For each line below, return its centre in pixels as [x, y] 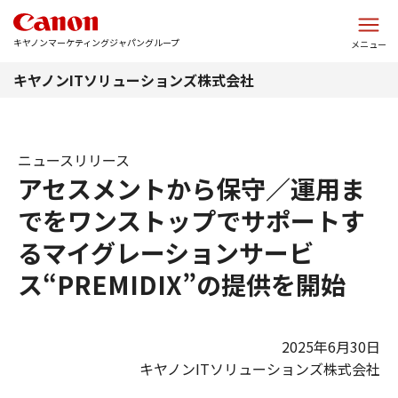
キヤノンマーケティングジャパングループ [96, 42]
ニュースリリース [74, 160]
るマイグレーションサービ [166, 252]
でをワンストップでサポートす [191, 220]
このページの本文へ [199, 12]
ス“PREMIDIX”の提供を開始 [182, 284]
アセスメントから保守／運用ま [191, 188]
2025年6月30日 [331, 346]
